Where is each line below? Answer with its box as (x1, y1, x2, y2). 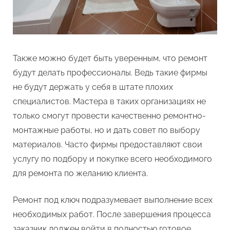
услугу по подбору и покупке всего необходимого (13, 154, 212, 164)
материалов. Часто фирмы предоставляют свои (13, 139, 202, 149)
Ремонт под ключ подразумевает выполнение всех (13, 195, 213, 205)
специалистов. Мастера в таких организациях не (13, 96, 206, 106)
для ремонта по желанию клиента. (13, 168, 148, 178)
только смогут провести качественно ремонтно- (13, 110, 206, 121)
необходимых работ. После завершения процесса (13, 209, 211, 219)
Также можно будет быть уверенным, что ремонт (13, 53, 207, 63)
